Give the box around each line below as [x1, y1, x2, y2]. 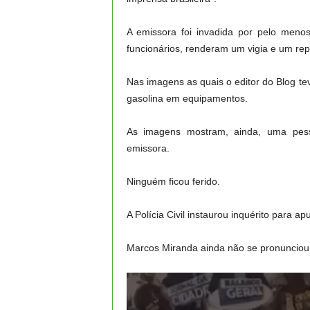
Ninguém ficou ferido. [126, 176, 220, 187]
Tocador [125, 275, 161, 286]
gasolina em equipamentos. [126, 93, 248, 104]
